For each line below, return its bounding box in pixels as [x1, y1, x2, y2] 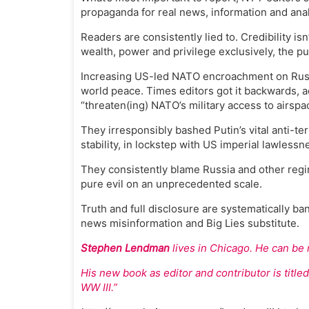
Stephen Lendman [81, 241, 170, 255]
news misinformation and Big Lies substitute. [81, 217, 299, 230]
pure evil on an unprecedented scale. [81, 177, 262, 190]
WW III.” [81, 281, 117, 294]
